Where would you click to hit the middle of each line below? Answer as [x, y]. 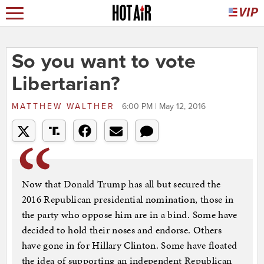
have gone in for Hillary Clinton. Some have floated [129, 245]
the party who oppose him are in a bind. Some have [129, 215]
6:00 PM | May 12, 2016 [164, 107]
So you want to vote [104, 62]
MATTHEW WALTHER [65, 107]
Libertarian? [66, 84]
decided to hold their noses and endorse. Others [121, 230]
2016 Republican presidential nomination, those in [128, 199]
